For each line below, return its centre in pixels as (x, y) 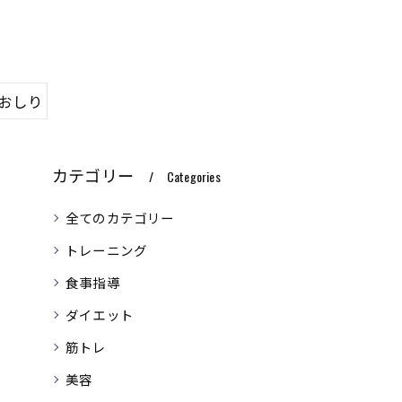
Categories (193, 176)
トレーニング (107, 250)
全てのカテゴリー (120, 218)
